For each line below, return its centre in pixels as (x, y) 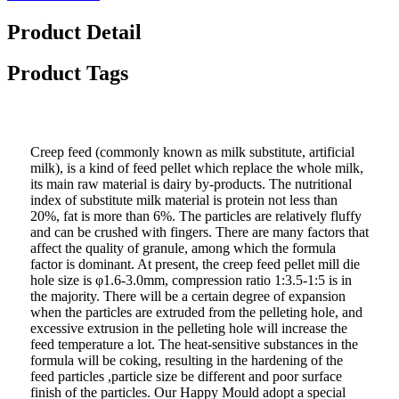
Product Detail (74, 32)
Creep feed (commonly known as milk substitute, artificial (192, 152)
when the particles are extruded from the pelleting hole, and (196, 313)
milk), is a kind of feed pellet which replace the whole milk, (197, 168)
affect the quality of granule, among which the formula (183, 248)
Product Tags (68, 73)
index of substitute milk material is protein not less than (184, 200)
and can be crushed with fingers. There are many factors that (199, 232)
